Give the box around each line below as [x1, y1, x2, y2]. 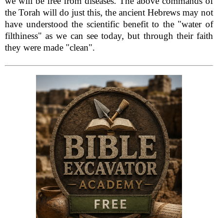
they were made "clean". [5, 42, 95, 53]
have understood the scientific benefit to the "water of [5, 18, 213, 29]
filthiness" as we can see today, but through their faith [5, 30, 213, 41]
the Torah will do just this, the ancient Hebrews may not [5, 7, 213, 18]
